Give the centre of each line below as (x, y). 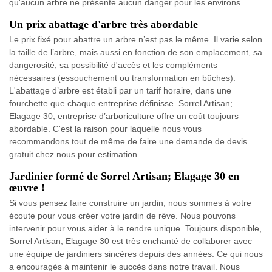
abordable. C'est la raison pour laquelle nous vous (105, 129)
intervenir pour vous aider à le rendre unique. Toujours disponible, (135, 229)
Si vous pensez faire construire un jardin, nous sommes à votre (130, 203)
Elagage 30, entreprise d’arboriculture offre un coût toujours (124, 116)
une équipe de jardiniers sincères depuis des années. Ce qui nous (136, 254)
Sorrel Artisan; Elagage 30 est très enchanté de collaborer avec (131, 241)
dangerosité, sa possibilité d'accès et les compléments (113, 65)
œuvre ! (27, 188)
